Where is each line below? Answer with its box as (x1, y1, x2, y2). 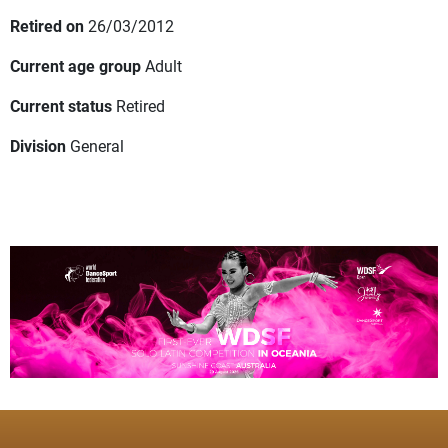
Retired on (10, 15, 84, 37)
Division (10, 135, 66, 157)
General (70, 135, 124, 157)
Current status (10, 95, 112, 117)
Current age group (10, 55, 141, 77)
